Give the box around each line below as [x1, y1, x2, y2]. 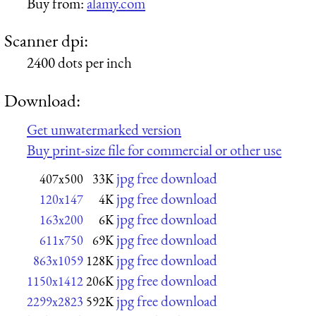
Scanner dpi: [4, 29, 88, 52]
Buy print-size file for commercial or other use [27, 140, 281, 160]
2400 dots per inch [27, 53, 132, 73]
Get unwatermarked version [27, 120, 181, 140]
